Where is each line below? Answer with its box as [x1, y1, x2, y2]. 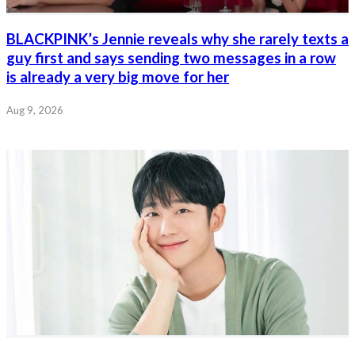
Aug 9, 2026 [6, 103, 63, 116]
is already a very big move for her [6, 68, 229, 86]
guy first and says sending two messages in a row [6, 49, 336, 67]
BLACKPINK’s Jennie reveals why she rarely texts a [6, 30, 349, 48]
